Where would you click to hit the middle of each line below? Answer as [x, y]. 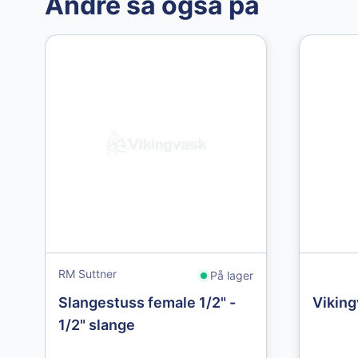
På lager [232, 275]
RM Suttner [88, 274]
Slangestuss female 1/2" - [147, 302]
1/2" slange [97, 325]
